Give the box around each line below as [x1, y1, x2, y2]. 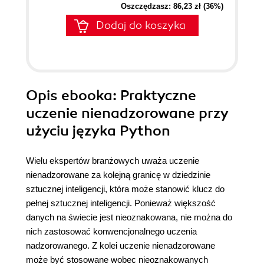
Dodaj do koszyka [96, 19, 186, 32]
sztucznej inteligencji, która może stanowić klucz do [26, 184, 225, 194]
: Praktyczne [113, 87, 196, 105]
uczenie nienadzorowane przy [26, 104, 227, 123]
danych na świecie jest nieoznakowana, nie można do [26, 212, 232, 223]
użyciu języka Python [26, 122, 170, 140]
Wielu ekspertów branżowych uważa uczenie [26, 156, 199, 166]
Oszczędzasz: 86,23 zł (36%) [121, 2, 223, 11]
